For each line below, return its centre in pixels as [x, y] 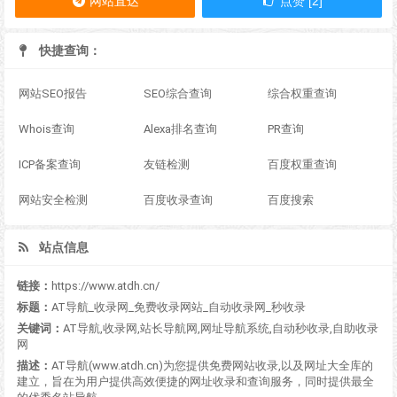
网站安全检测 [53, 200]
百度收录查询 [178, 200]
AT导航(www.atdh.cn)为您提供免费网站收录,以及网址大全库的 [212, 366]
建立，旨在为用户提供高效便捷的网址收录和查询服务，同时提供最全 [195, 382]
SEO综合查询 [177, 94]
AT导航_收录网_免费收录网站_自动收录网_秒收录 [179, 307]
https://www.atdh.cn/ [105, 286]
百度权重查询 [303, 165]
